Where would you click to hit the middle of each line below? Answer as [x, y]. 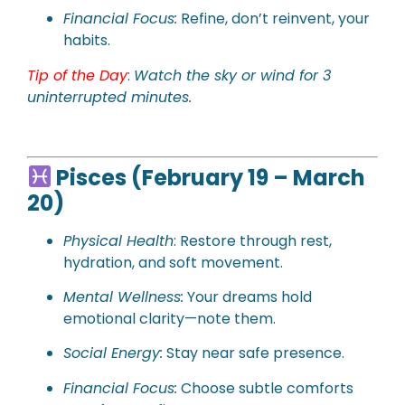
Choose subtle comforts [265, 388]
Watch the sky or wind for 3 [232, 75]
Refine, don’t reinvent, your [273, 19]
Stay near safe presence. [254, 353]
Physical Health [118, 240]
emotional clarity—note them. [170, 318]
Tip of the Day [77, 75]
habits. [87, 41]
